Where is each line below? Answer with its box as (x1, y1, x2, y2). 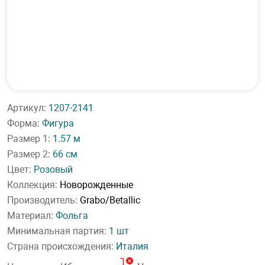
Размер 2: (7, 148, 53, 160)
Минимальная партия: (7, 225, 109, 237)
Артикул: (7, 102, 49, 114)
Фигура (42, 118, 74, 129)
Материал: (7, 210, 56, 221)
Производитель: (7, 195, 80, 206)
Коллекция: (7, 179, 60, 190)
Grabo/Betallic (80, 195, 140, 206)
